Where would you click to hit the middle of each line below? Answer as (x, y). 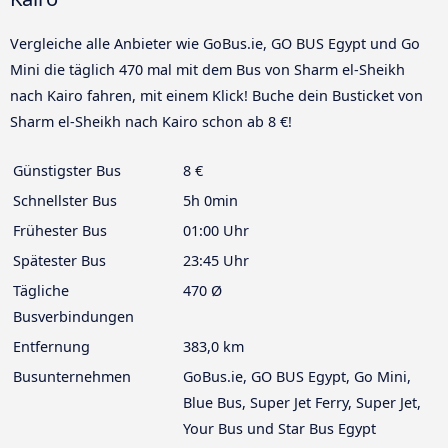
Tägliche (41, 291)
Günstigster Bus (67, 171)
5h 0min (210, 201)
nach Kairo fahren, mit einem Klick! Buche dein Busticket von (216, 96)
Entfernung (51, 347)
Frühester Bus (60, 231)
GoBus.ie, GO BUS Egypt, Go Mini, (297, 377)
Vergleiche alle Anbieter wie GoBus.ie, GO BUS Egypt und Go (215, 44)
